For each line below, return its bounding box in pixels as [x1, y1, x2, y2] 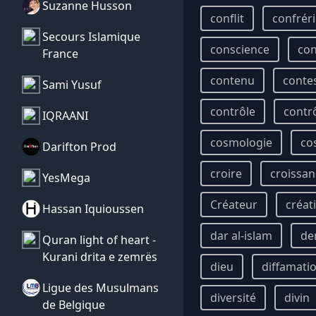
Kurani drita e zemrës [42, 249, 157, 265]
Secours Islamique [42, 29, 140, 44]
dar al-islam [210, 228, 272, 243]
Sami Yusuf [42, 77, 102, 92]
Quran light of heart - [42, 232, 156, 248]
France [42, 46, 78, 61]
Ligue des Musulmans [42, 280, 159, 296]
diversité [210, 290, 256, 305]
